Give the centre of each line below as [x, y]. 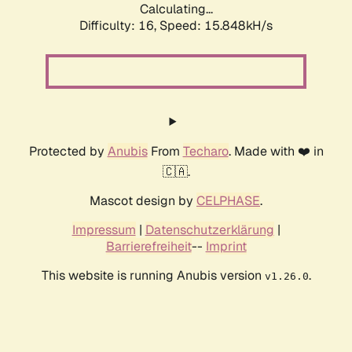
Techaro [205, 152]
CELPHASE [228, 201]
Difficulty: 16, [119, 26]
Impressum [104, 230]
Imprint [226, 247]
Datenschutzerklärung [209, 230]
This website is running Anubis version [153, 276]
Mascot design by [143, 201]
